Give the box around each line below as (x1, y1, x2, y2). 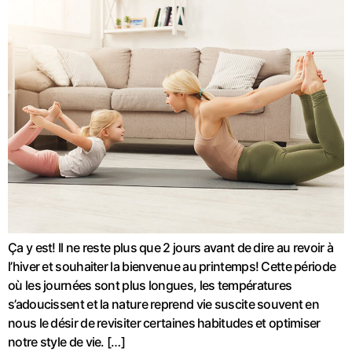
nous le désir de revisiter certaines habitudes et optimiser (8, 314, 321, 331)
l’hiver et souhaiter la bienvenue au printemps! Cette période (8, 258, 336, 274)
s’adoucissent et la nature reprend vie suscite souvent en (8, 295, 320, 312)
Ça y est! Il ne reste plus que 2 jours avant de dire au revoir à (8, 239, 334, 255)
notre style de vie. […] (8, 333, 125, 350)
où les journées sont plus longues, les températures (8, 277, 292, 293)
